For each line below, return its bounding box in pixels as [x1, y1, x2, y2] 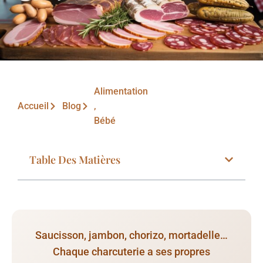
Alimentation [94, 86, 148, 97]
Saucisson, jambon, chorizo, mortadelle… [35, 229, 228, 242]
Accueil [18, 100, 49, 112]
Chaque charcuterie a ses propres [53, 245, 210, 258]
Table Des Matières [29, 153, 120, 167]
